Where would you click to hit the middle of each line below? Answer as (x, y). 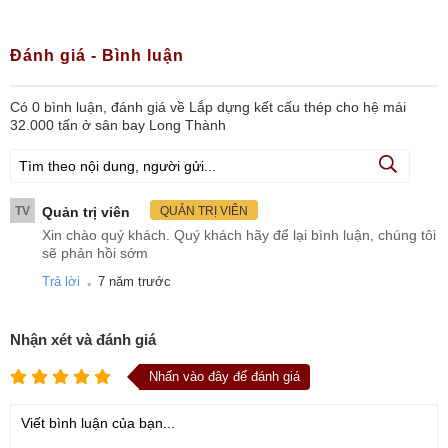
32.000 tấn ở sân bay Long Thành (118, 124)
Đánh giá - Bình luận (97, 55)
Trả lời (61, 281)
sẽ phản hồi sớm (95, 252)
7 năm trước (134, 281)
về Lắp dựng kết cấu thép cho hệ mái (288, 106)
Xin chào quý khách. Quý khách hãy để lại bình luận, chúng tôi (239, 234)
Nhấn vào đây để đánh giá (224, 376)
